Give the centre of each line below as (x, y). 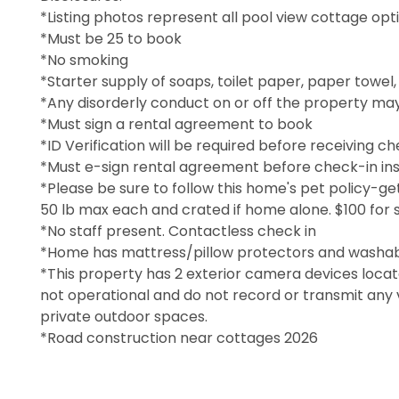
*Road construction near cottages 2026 (179, 338)
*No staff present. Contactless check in (178, 231)
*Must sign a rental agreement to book (176, 124)
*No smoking (84, 60)
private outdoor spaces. (124, 316)
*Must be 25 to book (111, 38)
